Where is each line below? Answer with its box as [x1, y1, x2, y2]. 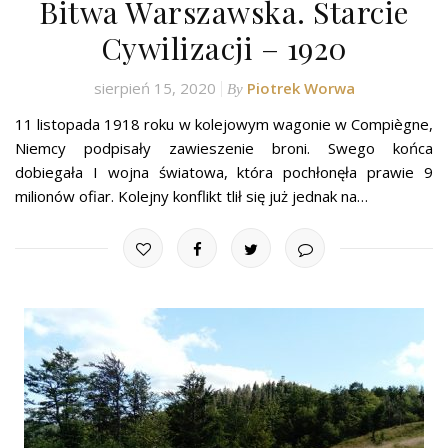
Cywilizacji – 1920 [100, 28, 348, 69]
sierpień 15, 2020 [93, 78, 216, 99]
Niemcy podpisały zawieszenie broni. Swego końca [15, 138, 433, 159]
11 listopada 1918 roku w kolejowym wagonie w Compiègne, [15, 114, 433, 135]
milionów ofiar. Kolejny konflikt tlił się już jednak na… [15, 186, 368, 207]
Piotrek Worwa [246, 78, 355, 99]
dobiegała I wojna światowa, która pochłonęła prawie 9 [15, 162, 433, 183]
